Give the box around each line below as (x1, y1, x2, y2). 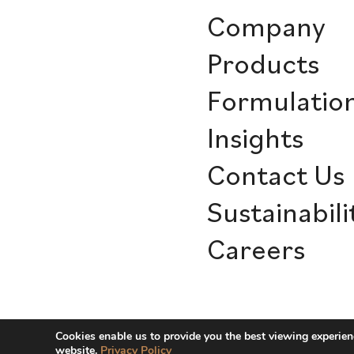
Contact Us (207, 156, 345, 193)
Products (207, 44, 319, 81)
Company (207, 7, 326, 44)
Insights (207, 119, 303, 156)
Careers (207, 230, 305, 267)
